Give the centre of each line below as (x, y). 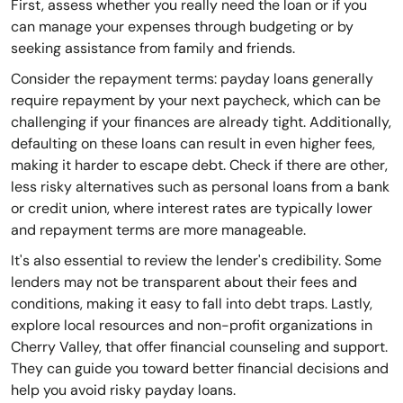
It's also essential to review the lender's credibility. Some (196, 261)
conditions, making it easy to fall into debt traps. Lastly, (192, 304)
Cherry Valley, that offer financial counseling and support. (199, 347)
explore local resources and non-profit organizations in (192, 326)
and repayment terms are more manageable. (158, 230)
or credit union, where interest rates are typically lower (192, 209)
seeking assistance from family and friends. (153, 49)
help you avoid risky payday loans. (123, 390)
